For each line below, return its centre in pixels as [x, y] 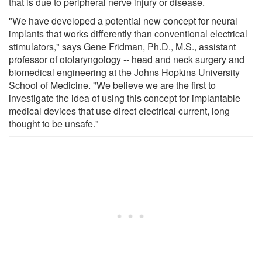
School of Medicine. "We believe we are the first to [112, 85]
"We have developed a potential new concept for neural [123, 20]
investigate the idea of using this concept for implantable [125, 98]
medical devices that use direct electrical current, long [119, 111]
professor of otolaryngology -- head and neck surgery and [127, 59]
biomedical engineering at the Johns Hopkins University [124, 72]
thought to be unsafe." [54, 123]
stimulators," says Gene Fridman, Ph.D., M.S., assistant [122, 46]
